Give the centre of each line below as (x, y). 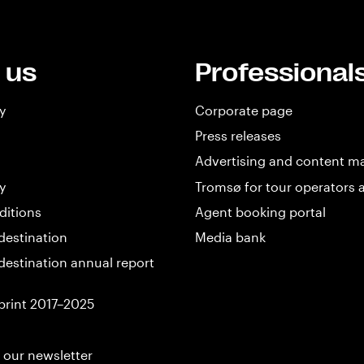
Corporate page (244, 110)
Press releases (238, 136)
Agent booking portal (260, 211)
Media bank (230, 236)
